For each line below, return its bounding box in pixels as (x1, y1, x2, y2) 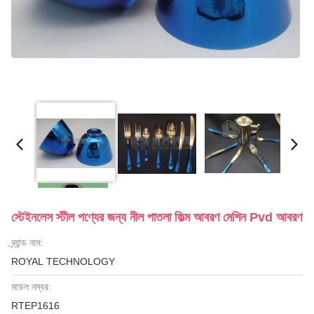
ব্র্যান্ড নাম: (11, 237, 43, 248)
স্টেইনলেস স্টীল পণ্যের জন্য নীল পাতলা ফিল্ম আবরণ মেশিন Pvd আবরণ (11, 210, 302, 224)
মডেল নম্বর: (11, 281, 51, 292)
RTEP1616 (11, 300, 60, 311)
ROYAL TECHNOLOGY (11, 256, 115, 267)
